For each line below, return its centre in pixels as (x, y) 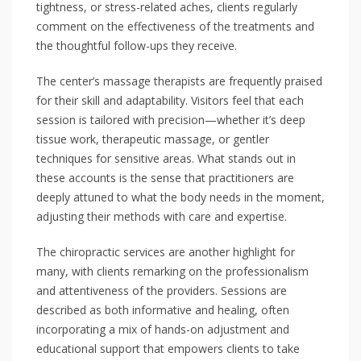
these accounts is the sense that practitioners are (165, 178)
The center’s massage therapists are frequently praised (179, 81)
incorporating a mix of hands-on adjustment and (163, 329)
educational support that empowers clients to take (168, 349)
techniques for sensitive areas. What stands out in (166, 158)
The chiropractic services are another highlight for (166, 252)
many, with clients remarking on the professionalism (172, 271)
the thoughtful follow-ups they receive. (137, 46)
